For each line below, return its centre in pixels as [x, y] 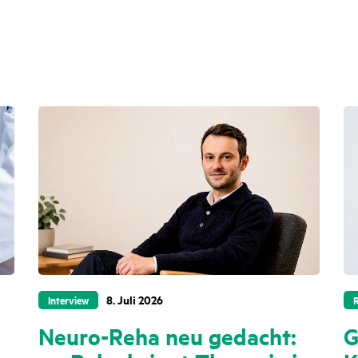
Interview [68, 299]
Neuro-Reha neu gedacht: [167, 335]
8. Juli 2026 [135, 299]
